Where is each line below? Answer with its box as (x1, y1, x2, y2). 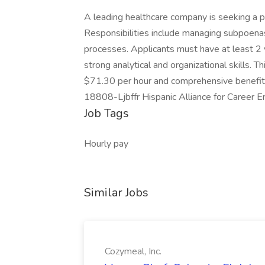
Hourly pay (84, 137, 128, 150)
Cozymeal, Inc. (105, 245, 161, 258)
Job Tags (84, 105, 129, 121)
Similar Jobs (84, 185, 148, 201)
